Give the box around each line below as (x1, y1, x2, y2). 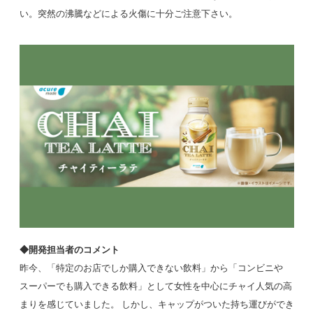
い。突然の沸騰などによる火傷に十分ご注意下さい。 (19, 10, 238, 19)
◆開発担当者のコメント (19, 246, 119, 255)
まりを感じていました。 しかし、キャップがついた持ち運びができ (19, 300, 294, 310)
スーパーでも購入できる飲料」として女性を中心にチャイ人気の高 (19, 282, 292, 291)
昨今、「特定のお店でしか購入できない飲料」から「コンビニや (19, 264, 283, 273)
